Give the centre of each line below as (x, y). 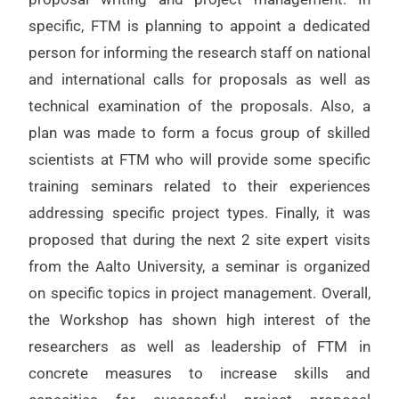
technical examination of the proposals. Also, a (199, 106)
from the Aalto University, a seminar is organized (199, 267)
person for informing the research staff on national (199, 53)
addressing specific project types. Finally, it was (199, 213)
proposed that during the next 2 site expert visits (199, 240)
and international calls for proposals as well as (199, 80)
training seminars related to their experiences (199, 187)
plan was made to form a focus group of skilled (199, 133)
